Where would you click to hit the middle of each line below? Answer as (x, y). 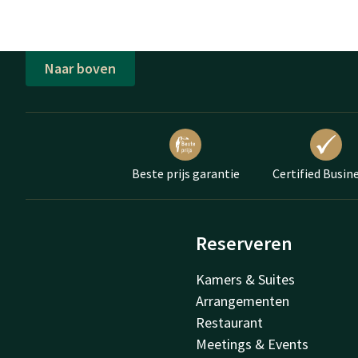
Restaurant (230, 322)
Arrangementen (243, 300)
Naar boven (80, 69)
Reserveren (245, 243)
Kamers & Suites (246, 279)
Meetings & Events (253, 344)
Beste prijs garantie (185, 173)
